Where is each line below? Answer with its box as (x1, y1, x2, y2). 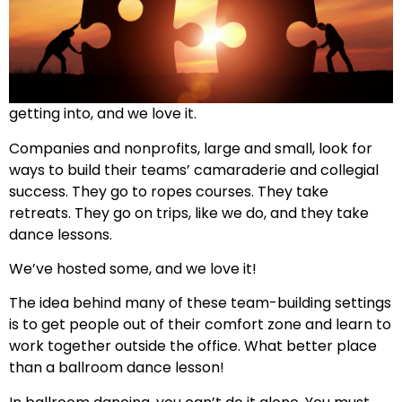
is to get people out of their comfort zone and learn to (9, 314, 391, 336)
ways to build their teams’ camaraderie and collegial (9, 159, 379, 180)
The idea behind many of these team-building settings (9, 293, 391, 314)
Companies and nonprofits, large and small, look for (9, 137, 372, 159)
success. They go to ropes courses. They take (9, 180, 328, 202)
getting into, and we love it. (9, 103, 197, 125)
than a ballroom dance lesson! (9, 357, 224, 379)
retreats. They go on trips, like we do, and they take (9, 202, 369, 223)
